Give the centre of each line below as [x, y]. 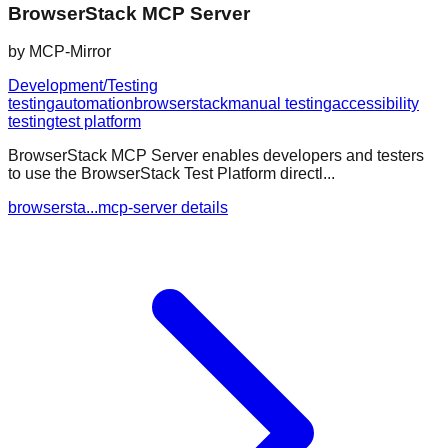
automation [94, 104]
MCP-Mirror [70, 52]
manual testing [280, 104]
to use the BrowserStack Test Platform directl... [171, 174]
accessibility [375, 104]
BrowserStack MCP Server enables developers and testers [216, 156]
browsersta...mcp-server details [118, 208]
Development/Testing [83, 86]
